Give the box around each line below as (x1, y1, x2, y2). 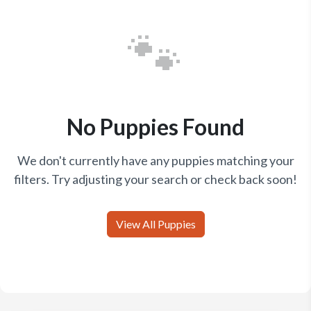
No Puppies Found (67, 112, 244, 140)
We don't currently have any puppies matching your (17, 152, 294, 168)
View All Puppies (115, 217, 196, 230)
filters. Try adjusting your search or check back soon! (14, 171, 297, 187)
